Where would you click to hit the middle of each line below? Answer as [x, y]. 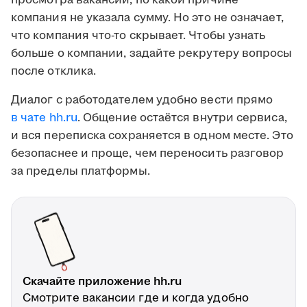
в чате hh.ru [44, 118]
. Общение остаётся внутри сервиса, [182, 118]
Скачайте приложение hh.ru [102, 282]
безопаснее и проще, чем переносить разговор [148, 154]
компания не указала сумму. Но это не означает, [147, 18]
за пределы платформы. [81, 172]
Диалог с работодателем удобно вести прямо [142, 100]
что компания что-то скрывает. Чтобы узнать [138, 36]
